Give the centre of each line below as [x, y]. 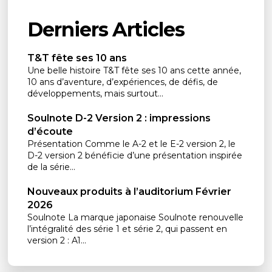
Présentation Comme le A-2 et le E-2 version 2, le [132, 144]
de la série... [52, 167]
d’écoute [50, 132]
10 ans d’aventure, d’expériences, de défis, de [123, 82]
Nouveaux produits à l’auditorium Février [130, 192]
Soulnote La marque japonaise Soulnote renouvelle [136, 218]
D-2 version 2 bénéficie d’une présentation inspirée [135, 156]
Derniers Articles [106, 30]
